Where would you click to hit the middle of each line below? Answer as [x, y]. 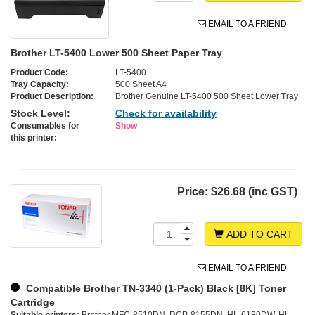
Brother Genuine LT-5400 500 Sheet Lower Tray [207, 97]
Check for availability [166, 114]
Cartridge [33, 303]
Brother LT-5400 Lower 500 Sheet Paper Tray [116, 53]
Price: [194, 192]
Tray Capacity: [40, 85]
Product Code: [39, 73]
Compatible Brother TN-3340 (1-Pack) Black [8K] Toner [155, 289]
